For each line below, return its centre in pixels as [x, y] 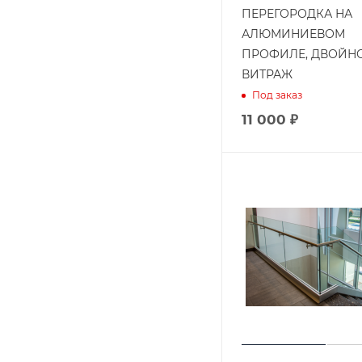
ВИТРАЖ [267, 74]
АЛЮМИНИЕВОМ [293, 34]
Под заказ [277, 95]
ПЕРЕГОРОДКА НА [297, 13]
